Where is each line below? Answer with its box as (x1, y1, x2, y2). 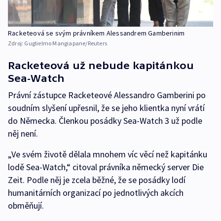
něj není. (8, 128, 38, 140)
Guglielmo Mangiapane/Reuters (24, 39, 108, 47)
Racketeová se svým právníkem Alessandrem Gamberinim (8, 29, 185, 38)
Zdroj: (8, 39, 25, 47)
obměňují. (8, 200, 44, 212)
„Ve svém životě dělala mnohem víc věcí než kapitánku (8, 148, 207, 160)
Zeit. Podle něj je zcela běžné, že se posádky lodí (8, 174, 185, 186)
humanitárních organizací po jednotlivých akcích (8, 187, 184, 199)
